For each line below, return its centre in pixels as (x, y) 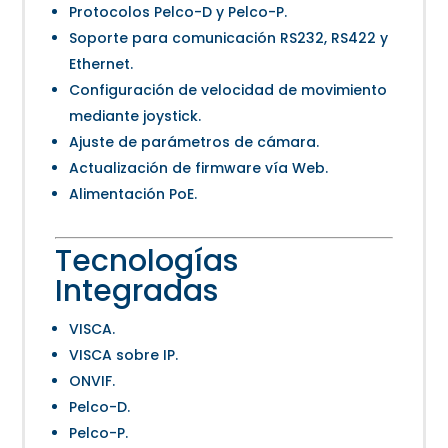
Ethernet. (101, 64)
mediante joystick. (135, 116)
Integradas (137, 291)
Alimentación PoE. (133, 194)
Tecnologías (147, 261)
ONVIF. (92, 381)
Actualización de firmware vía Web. (199, 168)
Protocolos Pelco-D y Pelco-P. (178, 12)
